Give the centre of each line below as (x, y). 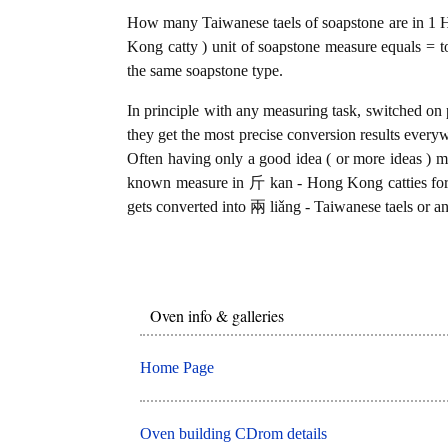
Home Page (177, 367)
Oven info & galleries (217, 316)
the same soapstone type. (205, 71)
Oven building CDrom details (234, 433)
